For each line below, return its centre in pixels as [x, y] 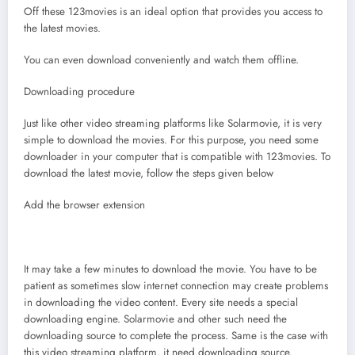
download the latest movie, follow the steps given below [149, 174]
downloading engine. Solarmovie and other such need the [155, 319]
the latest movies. [62, 28]
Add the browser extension [84, 205]
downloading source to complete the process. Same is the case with [176, 335]
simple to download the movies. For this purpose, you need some [171, 140]
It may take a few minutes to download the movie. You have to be [170, 269]
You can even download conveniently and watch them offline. [161, 59]
